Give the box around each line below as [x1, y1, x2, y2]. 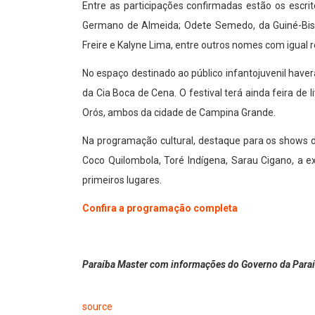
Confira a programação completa [82, 202, 238, 214]
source [82, 301, 112, 313]
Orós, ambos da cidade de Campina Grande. [82, 107, 276, 119]
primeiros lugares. [82, 174, 162, 186]
